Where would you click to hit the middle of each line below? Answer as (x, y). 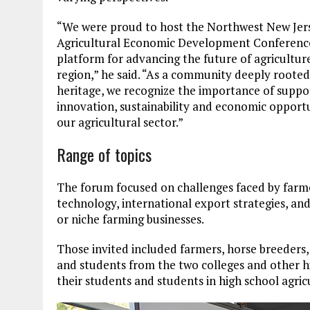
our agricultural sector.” (120, 122)
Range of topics (104, 154)
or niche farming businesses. (130, 219)
